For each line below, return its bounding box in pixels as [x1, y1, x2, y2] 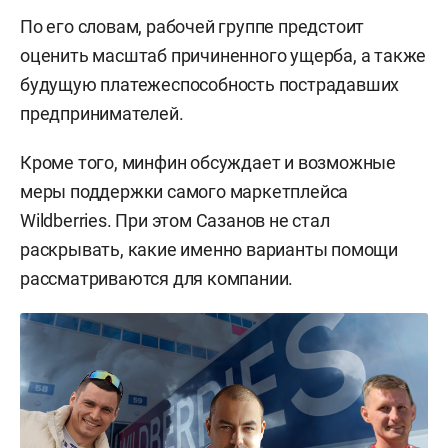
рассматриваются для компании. [20, 267, 294, 289]
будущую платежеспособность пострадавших [20, 73, 400, 95]
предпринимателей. [20, 102, 184, 124]
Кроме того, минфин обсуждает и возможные [20, 151, 396, 173]
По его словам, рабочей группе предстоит [20, 15, 365, 37]
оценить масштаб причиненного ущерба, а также [20, 44, 427, 66]
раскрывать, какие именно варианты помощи [20, 238, 398, 260]
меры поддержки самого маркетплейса [20, 180, 349, 202]
